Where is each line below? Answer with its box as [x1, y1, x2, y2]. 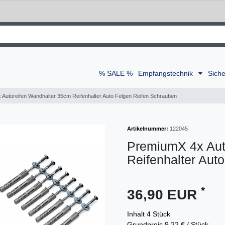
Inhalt [127, 209, 147, 218]
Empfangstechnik [138, 69, 195, 77]
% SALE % [98, 69, 133, 77]
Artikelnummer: [127, 125, 168, 132]
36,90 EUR [127, 186, 201, 202]
